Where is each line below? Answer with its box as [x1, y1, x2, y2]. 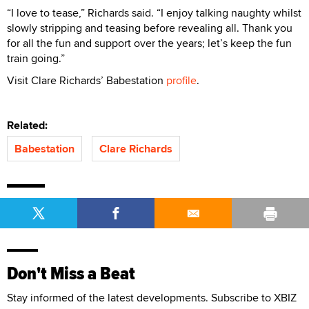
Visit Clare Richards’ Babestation [7, 72, 166, 88]
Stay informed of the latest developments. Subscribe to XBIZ [7, 289, 297, 306]
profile [166, 72, 197, 88]
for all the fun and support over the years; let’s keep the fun [7, 34, 292, 51]
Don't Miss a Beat [7, 259, 135, 287]
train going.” [7, 50, 65, 66]
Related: [7, 117, 53, 133]
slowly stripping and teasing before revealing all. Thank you [7, 19, 292, 36]
